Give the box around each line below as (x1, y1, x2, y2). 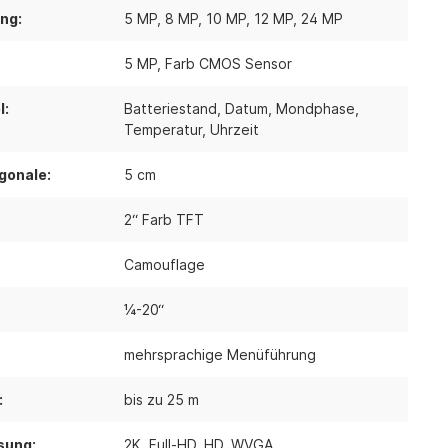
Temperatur (123, 121, 202, 138)
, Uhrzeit (201, 121, 259, 138)
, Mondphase (267, 100, 355, 117)
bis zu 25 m (123, 391, 199, 408)
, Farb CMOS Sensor (156, 55, 292, 72)
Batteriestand (123, 100, 217, 117)
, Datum (216, 100, 268, 117)
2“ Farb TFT (123, 211, 204, 228)
